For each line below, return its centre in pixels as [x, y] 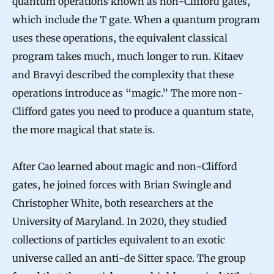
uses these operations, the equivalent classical [120, 38]
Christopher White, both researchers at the [113, 203]
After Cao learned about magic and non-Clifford [125, 167]
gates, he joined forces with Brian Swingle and [122, 185]
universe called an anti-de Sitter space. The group [129, 258]
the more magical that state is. [83, 130]
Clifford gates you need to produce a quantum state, [133, 112]
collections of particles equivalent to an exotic [119, 240]
